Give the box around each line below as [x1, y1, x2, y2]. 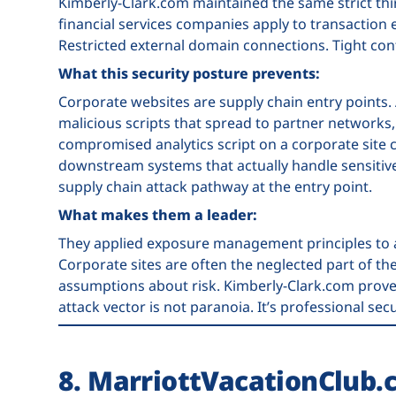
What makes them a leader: [58, 205, 257, 225]
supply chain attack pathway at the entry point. [58, 177, 372, 196]
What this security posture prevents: [58, 64, 320, 83]
